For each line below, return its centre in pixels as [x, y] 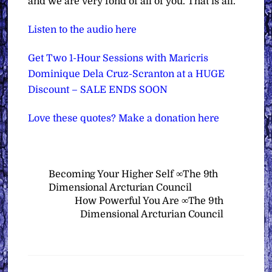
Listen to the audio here [83, 29]
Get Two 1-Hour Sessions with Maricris [118, 58]
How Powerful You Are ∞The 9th [149, 201]
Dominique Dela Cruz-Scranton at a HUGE [127, 74]
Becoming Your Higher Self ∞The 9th [134, 175]
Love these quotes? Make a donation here [124, 118]
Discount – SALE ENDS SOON [98, 90]
